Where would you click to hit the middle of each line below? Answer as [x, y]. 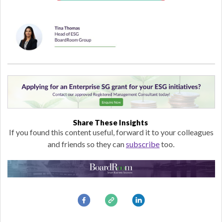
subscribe [143, 144]
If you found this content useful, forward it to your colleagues [111, 132]
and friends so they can [87, 144]
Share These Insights [111, 123]
